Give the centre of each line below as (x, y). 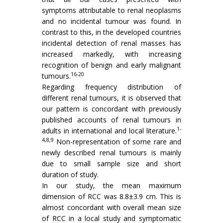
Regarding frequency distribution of (111, 87)
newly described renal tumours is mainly (111, 153)
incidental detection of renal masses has (111, 43)
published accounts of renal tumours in (111, 120)
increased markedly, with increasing (111, 54)
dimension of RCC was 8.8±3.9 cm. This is (111, 197)
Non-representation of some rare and (117, 142)
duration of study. (70, 175)
